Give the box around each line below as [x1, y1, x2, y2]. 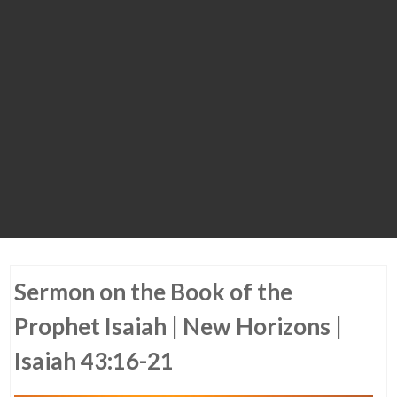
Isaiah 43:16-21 [14, 346, 175, 375]
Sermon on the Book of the [14, 277, 293, 306]
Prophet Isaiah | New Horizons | [14, 312, 343, 340]
